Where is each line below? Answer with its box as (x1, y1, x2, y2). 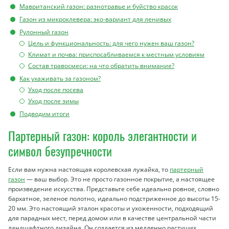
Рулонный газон (19, 28, 68, 36)
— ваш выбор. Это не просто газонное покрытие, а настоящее (25, 175, 215, 184)
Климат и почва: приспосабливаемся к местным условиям (28, 50, 204, 59)
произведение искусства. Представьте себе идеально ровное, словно (8, 185, 219, 193)
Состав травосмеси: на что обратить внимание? (28, 61, 174, 70)
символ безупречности (8, 142, 112, 160)
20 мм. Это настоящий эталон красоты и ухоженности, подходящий (8, 204, 213, 213)
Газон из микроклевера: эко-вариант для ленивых (19, 15, 171, 24)
